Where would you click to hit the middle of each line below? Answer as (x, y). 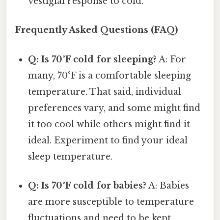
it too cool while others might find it (109, 124)
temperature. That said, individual (105, 92)
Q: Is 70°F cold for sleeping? (93, 59)
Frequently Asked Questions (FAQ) (96, 30)
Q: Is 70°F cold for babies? (87, 185)
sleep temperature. (70, 156)
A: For (172, 59)
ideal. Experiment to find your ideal (108, 140)
